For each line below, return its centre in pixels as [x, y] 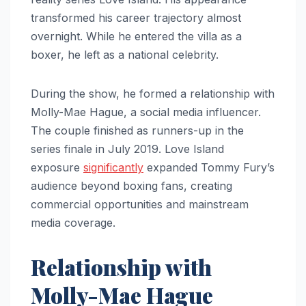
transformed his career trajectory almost [136, 18]
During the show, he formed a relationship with [153, 94]
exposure [57, 168]
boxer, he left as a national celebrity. [125, 55]
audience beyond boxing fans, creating [131, 186]
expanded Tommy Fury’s [209, 168]
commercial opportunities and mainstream [140, 205]
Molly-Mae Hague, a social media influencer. [146, 112]
